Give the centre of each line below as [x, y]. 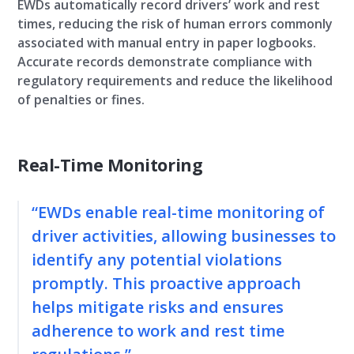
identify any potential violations [157, 260]
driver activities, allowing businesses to [184, 236]
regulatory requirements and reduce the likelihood [175, 81]
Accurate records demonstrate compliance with [165, 62]
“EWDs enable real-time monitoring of [178, 212]
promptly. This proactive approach [166, 283]
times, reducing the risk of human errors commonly [175, 24]
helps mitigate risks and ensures [158, 307]
